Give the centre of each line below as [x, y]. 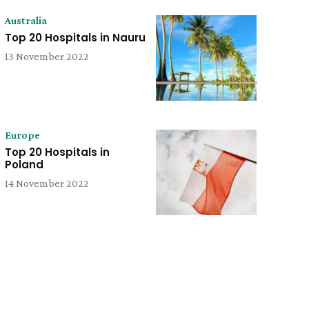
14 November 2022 [47, 183]
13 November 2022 [47, 56]
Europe [22, 135]
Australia [26, 20]
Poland [24, 165]
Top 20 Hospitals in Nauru [75, 38]
